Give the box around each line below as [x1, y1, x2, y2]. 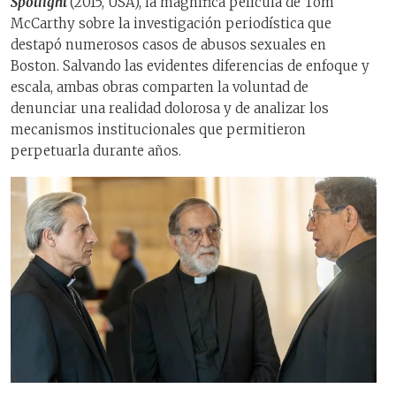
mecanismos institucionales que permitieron [11, 121, 306, 139]
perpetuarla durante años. [11, 142, 181, 160]
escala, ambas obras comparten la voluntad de [11, 79, 308, 96]
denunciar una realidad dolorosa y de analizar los [11, 100, 329, 118]
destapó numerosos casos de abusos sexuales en [11, 36, 326, 54]
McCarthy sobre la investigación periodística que [11, 15, 331, 33]
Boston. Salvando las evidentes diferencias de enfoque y [11, 57, 369, 75]
